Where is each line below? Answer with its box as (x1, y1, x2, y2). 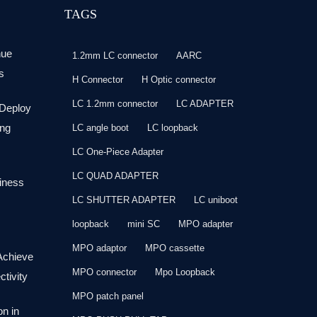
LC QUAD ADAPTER (72, 171, 158, 182)
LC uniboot (194, 195, 238, 206)
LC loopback (147, 122, 198, 134)
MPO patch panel (72, 291, 144, 302)
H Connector (72, 74, 123, 86)
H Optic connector (142, 74, 216, 86)
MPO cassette (145, 243, 204, 254)
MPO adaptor (72, 243, 127, 254)
